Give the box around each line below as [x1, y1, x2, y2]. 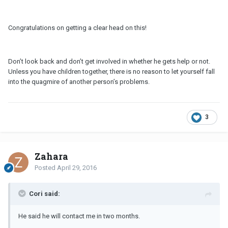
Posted [35, 164, 57, 172]
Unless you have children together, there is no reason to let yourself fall [8, 68, 215, 76]
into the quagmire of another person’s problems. [8, 78, 150, 86]
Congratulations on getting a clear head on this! [8, 24, 147, 32]
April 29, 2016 [57, 164, 97, 172]
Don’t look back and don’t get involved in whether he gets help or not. [8, 58, 210, 66]
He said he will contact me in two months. [18, 212, 140, 220]
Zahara [35, 150, 68, 163]
